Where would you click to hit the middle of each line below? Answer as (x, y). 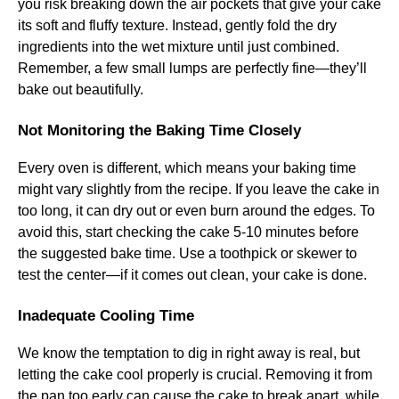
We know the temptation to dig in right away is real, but (189, 353)
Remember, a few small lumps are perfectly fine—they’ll (192, 68)
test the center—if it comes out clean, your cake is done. (192, 275)
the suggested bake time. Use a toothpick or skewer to (187, 253)
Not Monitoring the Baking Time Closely (159, 130)
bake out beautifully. (81, 90)
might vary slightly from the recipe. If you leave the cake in (199, 189)
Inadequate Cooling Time (106, 316)
